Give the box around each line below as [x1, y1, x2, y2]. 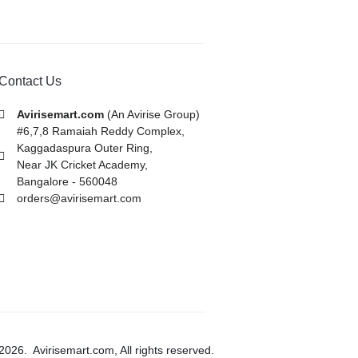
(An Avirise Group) [103, 108, 200, 121]
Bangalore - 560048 [16, 175, 117, 188]
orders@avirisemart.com [16, 192, 141, 205]
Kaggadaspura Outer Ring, [16, 141, 153, 154]
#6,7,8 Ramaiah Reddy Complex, [16, 125, 185, 137]
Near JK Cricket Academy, [16, 158, 148, 171]
